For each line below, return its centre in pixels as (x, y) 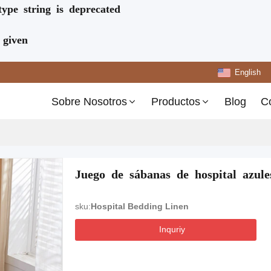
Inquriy (172, 229)
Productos (176, 102)
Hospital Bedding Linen (140, 206)
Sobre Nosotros (89, 102)
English (248, 72)
